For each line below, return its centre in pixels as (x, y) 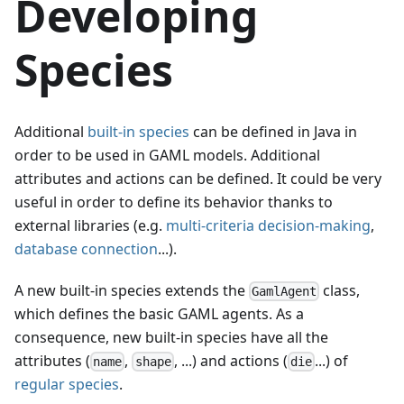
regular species (67, 385)
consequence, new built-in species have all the (171, 338)
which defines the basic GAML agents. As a (159, 314)
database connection (86, 248)
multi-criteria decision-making (268, 225)
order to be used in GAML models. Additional (167, 155)
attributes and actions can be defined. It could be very (198, 178)
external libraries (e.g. (90, 225)
